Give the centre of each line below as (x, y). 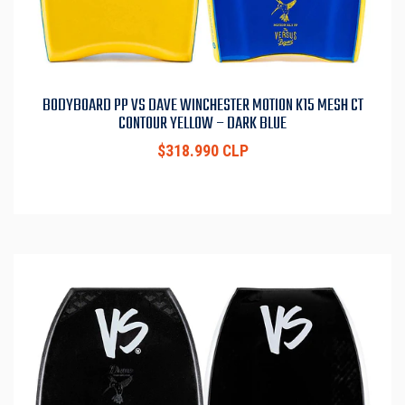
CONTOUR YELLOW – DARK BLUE (202, 124)
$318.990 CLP (202, 151)
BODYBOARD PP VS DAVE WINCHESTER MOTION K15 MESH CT (202, 106)
